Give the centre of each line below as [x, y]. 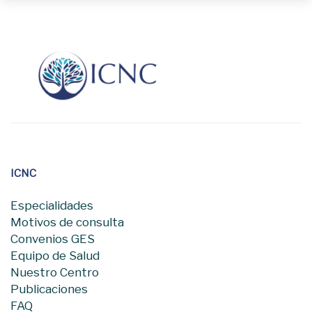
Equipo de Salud [55, 256]
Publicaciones [49, 289]
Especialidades [52, 206]
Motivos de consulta [67, 223]
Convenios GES [53, 239]
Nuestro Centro [55, 273]
